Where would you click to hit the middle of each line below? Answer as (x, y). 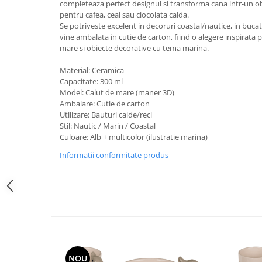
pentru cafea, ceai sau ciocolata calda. (124, 15)
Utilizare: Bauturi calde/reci (106, 115)
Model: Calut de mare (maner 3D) (117, 92)
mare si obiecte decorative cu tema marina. (134, 48)
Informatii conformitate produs (114, 155)
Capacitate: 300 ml (91, 81)
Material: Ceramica (92, 70)
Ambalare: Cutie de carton (105, 104)
